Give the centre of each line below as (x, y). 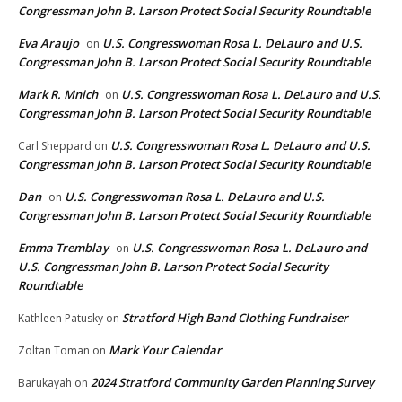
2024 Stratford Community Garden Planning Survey (232, 383)
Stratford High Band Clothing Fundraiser (235, 318)
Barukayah (45, 383)
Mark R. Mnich (58, 95)
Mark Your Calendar (165, 350)
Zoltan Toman (54, 351)
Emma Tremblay (63, 248)
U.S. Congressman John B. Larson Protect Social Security (173, 267)
